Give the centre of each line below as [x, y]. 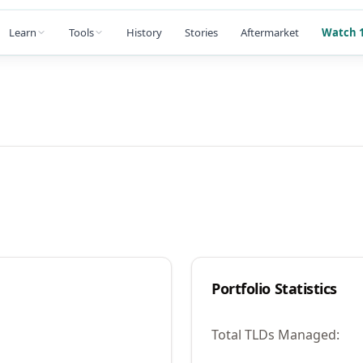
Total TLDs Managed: [275, 335]
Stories [201, 32]
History [144, 32]
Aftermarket [270, 32]
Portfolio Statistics [274, 288]
